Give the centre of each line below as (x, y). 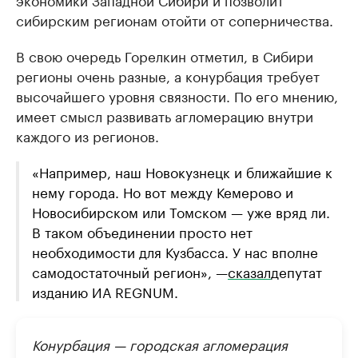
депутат (296, 271)
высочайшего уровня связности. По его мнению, (177, 95)
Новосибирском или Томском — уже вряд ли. (181, 211)
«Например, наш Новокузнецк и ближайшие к (182, 171)
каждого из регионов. (88, 135)
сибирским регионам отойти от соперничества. (175, 20)
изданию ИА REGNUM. (105, 291)
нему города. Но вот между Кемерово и (163, 191)
